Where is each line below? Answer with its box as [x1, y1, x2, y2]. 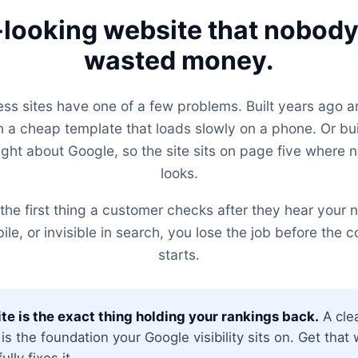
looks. [160, 164, 198, 181]
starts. [158, 245, 200, 263]
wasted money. [84, 44, 274, 76]
